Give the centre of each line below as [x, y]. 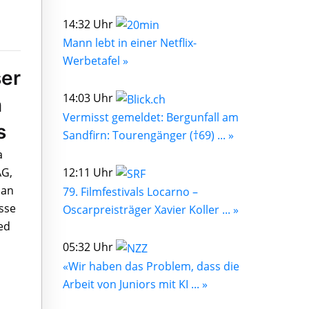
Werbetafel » [96, 61]
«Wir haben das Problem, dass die [151, 266]
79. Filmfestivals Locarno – [130, 191]
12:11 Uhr [89, 173]
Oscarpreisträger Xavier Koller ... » [151, 209]
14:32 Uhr [89, 24]
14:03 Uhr [89, 98]
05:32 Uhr [89, 247]
